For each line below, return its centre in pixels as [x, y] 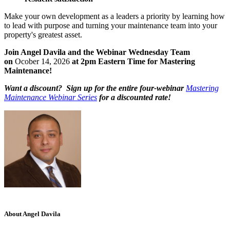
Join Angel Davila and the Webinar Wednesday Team [97, 52]
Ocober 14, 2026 [42, 62]
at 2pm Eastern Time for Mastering [132, 62]
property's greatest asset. [43, 35]
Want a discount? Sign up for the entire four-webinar [95, 88]
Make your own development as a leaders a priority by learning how [114, 16]
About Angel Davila [32, 214]
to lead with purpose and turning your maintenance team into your [111, 26]
